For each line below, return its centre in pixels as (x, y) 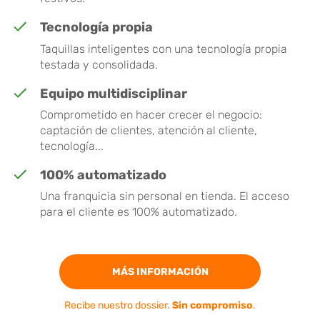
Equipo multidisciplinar (114, 93)
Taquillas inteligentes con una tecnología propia (164, 49)
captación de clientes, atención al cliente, (149, 130)
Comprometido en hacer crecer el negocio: (151, 115)
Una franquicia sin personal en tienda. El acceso (165, 196)
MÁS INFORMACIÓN (160, 272)
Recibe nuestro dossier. (118, 306)
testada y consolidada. (99, 64)
